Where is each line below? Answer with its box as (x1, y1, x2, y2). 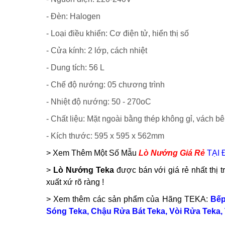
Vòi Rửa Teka (169, 206, 220, 215)
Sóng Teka (46, 206, 87, 215)
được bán (116, 165, 155, 174)
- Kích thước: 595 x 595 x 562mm (46, 131, 164, 140)
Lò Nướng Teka (53, 165, 114, 174)
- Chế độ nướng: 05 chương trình (46, 80, 165, 89)
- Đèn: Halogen (46, 12, 100, 21)
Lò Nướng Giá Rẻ (137, 148, 205, 157)
